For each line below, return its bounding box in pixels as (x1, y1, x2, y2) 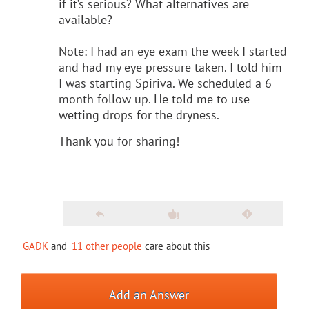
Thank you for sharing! (59, 132, 179, 149)
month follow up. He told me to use (59, 90, 250, 107)
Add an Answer (109, 286, 190, 303)
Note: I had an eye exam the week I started (59, 43, 287, 59)
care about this (142, 239, 210, 252)
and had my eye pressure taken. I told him (59, 59, 282, 75)
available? (59, 11, 112, 28)
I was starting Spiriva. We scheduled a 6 (59, 74, 272, 91)
